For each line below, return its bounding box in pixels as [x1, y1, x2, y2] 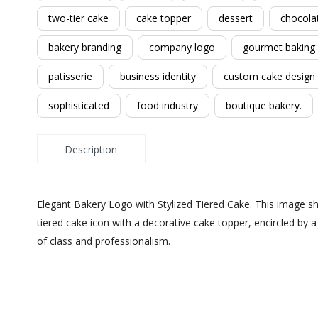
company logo [149, 40, 215, 54]
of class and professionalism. [37, 234, 170, 248]
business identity [120, 70, 196, 83]
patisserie [48, 70, 92, 83]
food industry [137, 99, 198, 112]
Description [65, 142, 118, 156]
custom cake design [224, 70, 315, 83]
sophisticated [48, 99, 109, 112]
